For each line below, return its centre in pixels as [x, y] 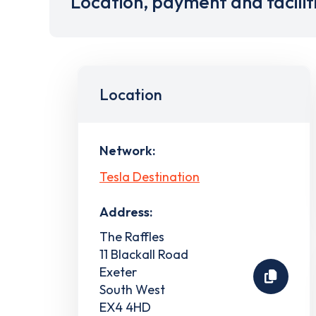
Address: [126, 212]
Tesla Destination [150, 176]
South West [132, 289]
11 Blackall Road [144, 254]
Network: [127, 151]
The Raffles [132, 236]
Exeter [118, 272]
